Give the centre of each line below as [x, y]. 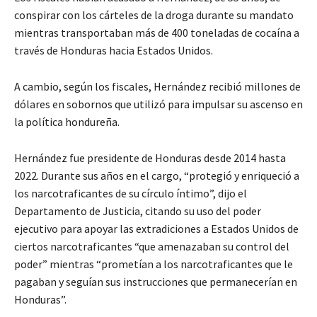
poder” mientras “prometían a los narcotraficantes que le [154, 264]
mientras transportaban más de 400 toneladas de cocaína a [157, 32]
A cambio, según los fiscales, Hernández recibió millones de [157, 86]
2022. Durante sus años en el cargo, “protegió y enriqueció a [157, 175]
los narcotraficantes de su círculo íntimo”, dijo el [131, 193]
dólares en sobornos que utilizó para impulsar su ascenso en [158, 104]
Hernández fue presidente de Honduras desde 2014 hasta [150, 157]
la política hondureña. [67, 121]
